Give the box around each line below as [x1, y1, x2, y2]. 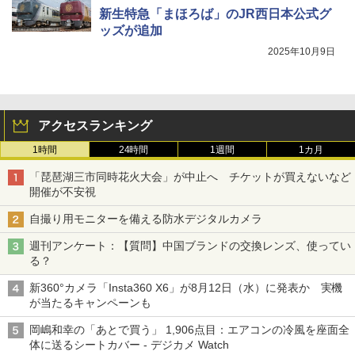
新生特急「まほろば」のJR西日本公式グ [99, 6, 331, 21]
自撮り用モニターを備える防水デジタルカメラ [29, 212, 273, 225]
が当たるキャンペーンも [29, 296, 151, 309]
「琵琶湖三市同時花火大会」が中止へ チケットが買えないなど [29, 170, 351, 183]
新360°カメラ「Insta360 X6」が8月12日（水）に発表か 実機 [29, 281, 343, 294]
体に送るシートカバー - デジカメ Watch [29, 338, 229, 351]
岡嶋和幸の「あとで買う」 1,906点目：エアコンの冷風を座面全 [29, 323, 349, 336]
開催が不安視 [29, 185, 96, 198]
